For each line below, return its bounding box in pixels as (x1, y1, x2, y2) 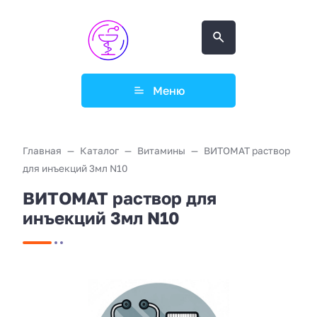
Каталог (80, 144, 119, 156)
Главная (23, 144, 62, 156)
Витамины (137, 144, 185, 156)
